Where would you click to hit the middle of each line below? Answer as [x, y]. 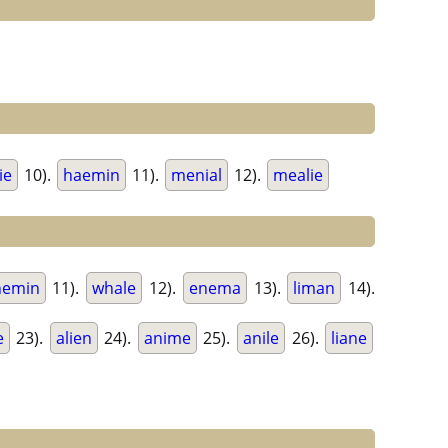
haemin [91, 175]
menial [196, 175]
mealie [298, 175]
